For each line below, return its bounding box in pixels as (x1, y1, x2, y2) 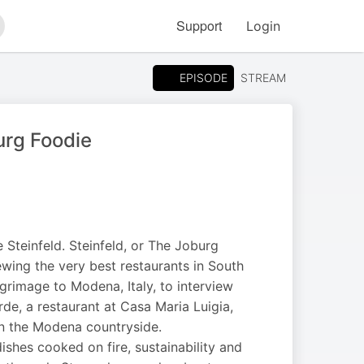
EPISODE (180, 70, 227, 84)
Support (176, 16, 222, 35)
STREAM (240, 71, 286, 84)
